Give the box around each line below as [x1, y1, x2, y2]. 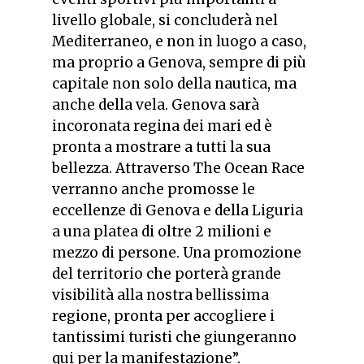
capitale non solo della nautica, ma [52, 74, 297, 93]
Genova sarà [171, 95, 259, 114]
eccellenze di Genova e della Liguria [52, 201, 303, 219]
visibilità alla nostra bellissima [52, 285, 269, 304]
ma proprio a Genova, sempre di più [52, 53, 306, 71]
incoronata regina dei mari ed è [52, 116, 272, 135]
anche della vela [52, 95, 165, 114]
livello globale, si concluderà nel [52, 11, 278, 29]
